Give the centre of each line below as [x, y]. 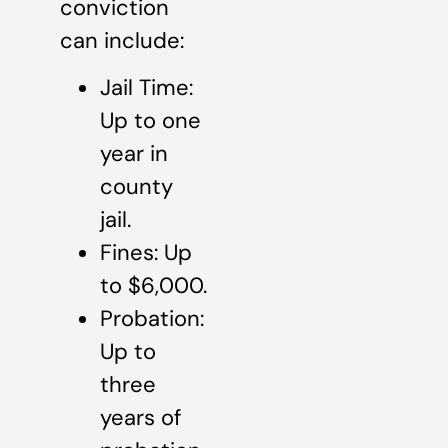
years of [140, 418]
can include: [122, 40]
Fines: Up [146, 253]
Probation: [152, 319]
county [136, 187]
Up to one [150, 121]
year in [134, 154]
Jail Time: [146, 88]
